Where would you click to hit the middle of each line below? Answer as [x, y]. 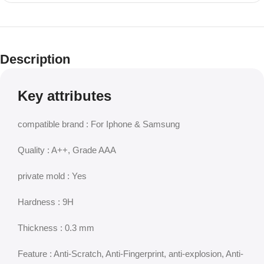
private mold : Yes [52, 176]
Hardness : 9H [46, 202]
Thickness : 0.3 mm [56, 228]
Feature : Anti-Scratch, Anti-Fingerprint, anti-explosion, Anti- [131, 254]
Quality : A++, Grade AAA [67, 150]
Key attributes [65, 96]
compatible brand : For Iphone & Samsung [99, 124]
